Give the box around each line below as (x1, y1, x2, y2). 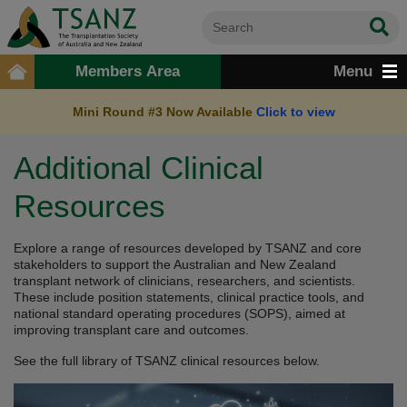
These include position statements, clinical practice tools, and (14, 290, 364, 304)
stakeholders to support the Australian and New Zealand (14, 257, 336, 272)
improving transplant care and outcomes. (14, 323, 249, 337)
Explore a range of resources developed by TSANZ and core (14, 241, 362, 255)
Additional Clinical (14, 150, 263, 185)
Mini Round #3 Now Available (72, 104, 256, 119)
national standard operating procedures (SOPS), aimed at (14, 306, 345, 321)
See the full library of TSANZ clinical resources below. (14, 353, 320, 368)
